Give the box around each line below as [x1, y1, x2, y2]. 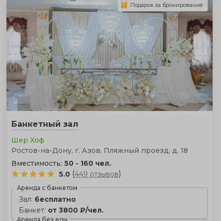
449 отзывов [74, 169, 118, 179]
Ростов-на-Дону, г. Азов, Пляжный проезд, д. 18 [11, 146, 188, 155]
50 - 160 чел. [64, 158, 111, 168]
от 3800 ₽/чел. [47, 205, 104, 215]
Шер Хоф [11, 135, 44, 145]
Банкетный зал [11, 119, 78, 129]
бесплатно [34, 194, 76, 204]
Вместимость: [11, 158, 64, 168]
